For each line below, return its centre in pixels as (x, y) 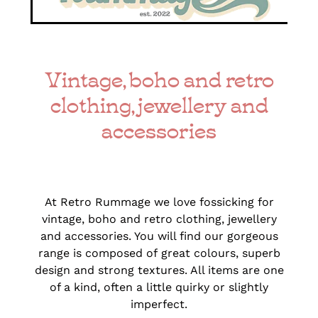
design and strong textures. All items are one (159, 270)
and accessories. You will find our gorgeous (159, 236)
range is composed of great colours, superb (159, 253)
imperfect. (159, 304)
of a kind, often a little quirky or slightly (159, 287)
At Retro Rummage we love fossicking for (159, 202)
